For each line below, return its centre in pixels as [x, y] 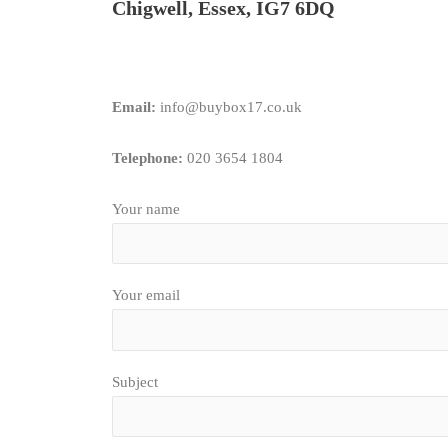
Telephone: [147, 157]
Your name [146, 208]
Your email [146, 295]
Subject [135, 381]
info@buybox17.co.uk [229, 106]
